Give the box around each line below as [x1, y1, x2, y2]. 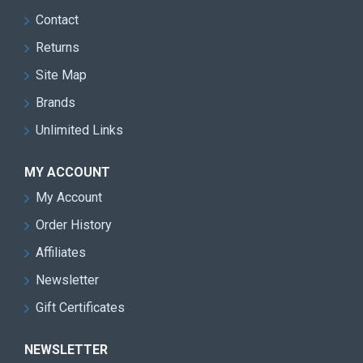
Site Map [36, 67, 87, 83]
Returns [36, 40, 79, 55]
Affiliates [36, 245, 86, 260]
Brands [36, 95, 75, 110]
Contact [36, 12, 79, 28]
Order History [36, 217, 112, 233]
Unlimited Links [36, 122, 123, 138]
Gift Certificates [36, 300, 125, 315]
